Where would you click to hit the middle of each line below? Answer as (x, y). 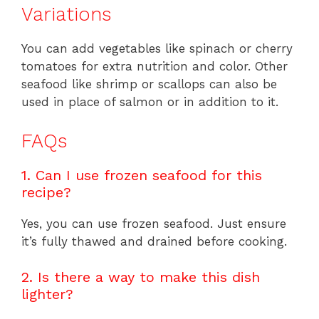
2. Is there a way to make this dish (141, 277)
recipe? (46, 192)
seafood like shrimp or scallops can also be (149, 84)
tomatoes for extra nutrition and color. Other (155, 67)
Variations (66, 15)
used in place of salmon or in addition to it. (150, 102)
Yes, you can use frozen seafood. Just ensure (154, 223)
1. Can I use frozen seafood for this (142, 175)
